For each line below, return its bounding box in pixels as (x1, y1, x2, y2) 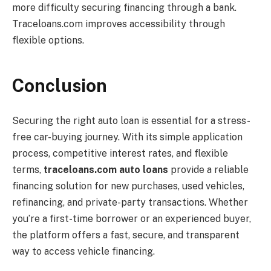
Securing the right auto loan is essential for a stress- (12, 115, 250, 127)
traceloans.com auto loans (44, 164, 168, 176)
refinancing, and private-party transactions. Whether (12, 197, 248, 209)
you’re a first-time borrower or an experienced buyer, (12, 213, 251, 225)
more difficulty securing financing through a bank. (12, 2, 237, 14)
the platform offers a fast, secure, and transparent (12, 229, 240, 241)
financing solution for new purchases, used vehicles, (12, 180, 244, 192)
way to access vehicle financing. (12, 246, 155, 258)
